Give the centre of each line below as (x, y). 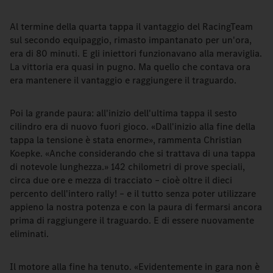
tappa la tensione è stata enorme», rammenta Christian (126, 140)
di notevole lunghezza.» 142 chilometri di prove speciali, (127, 167)
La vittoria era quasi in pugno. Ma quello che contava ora (130, 67)
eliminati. (29, 234)
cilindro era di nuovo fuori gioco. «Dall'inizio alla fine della (133, 126)
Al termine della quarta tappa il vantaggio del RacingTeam (131, 27)
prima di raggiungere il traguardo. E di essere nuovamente (132, 220)
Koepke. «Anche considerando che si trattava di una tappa (133, 153)
